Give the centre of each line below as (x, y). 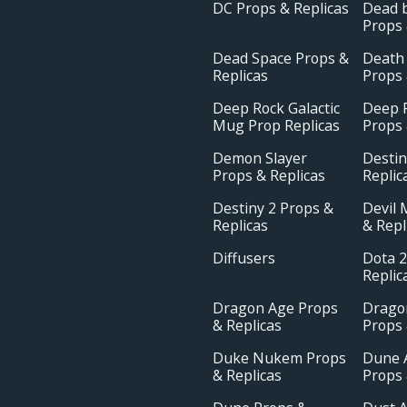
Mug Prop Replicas (276, 126)
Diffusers (244, 258)
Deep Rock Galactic (276, 109)
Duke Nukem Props (279, 358)
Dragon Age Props (275, 308)
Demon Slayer (260, 159)
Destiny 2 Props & (273, 208)
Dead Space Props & (281, 59)
